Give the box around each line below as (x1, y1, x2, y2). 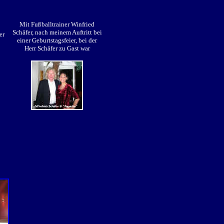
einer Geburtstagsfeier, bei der (17, 36, 97, 44)
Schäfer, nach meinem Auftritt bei (12, 28, 102, 36)
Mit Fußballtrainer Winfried (19, 20, 94, 28)
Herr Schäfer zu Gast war (24, 44, 90, 52)
